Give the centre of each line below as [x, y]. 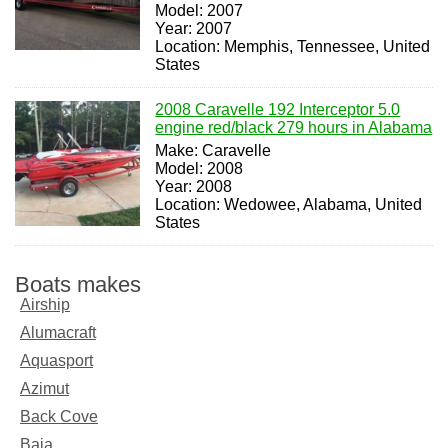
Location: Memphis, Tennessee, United [293, 46]
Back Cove [59, 416]
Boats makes [78, 284]
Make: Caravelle [213, 150]
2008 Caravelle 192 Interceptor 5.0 [278, 109]
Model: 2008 [199, 168]
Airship [45, 304]
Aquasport [56, 360]
